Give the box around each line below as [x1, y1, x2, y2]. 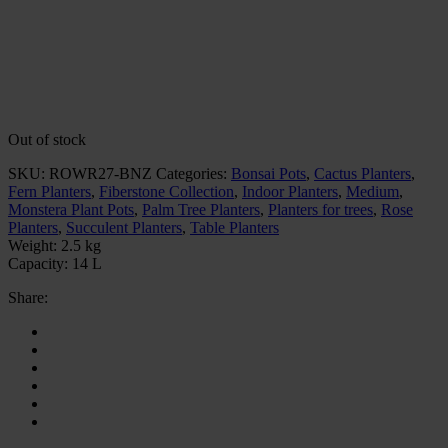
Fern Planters [8, 182, 91, 200]
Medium [346, 182, 399, 200]
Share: [8, 288, 48, 306]
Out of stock [8, 130, 86, 148]
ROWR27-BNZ [49, 164, 152, 182]
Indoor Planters [242, 182, 338, 200]
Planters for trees [268, 200, 373, 218]
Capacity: [8, 254, 68, 272]
